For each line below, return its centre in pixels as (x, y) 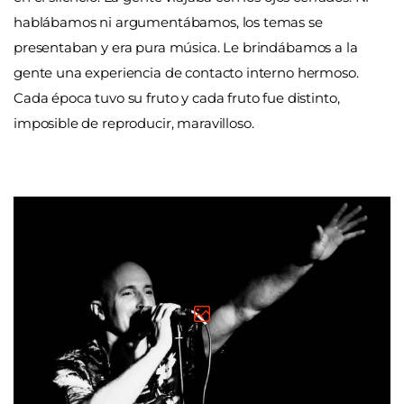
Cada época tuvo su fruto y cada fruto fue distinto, (177, 97)
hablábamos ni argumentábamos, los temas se (168, 22)
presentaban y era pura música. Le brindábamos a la (186, 47)
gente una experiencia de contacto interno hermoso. (186, 72)
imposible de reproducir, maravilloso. (134, 123)
